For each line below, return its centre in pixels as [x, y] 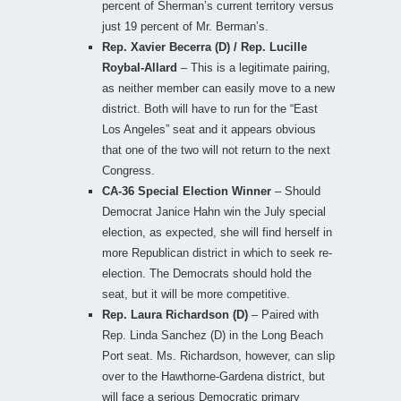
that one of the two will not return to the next [216, 149]
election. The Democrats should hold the [207, 273]
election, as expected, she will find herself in [217, 232]
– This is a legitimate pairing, [256, 67]
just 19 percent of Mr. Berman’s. [185, 26]
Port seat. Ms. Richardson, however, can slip [218, 355]
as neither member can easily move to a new [218, 88]
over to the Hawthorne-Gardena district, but [213, 376]
